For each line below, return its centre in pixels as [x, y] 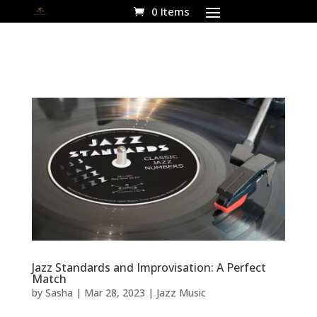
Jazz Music [181, 292]
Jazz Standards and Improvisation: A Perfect [149, 267]
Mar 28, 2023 [114, 292]
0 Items [171, 11]
